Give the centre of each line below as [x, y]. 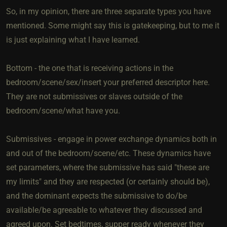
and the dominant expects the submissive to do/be [97, 196]
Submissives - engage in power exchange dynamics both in [111, 139]
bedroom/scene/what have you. [63, 110]
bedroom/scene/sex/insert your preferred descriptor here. [108, 82]
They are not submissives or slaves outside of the [94, 96]
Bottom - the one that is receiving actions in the [90, 68]
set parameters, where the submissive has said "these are [108, 167]
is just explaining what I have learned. [73, 40]
